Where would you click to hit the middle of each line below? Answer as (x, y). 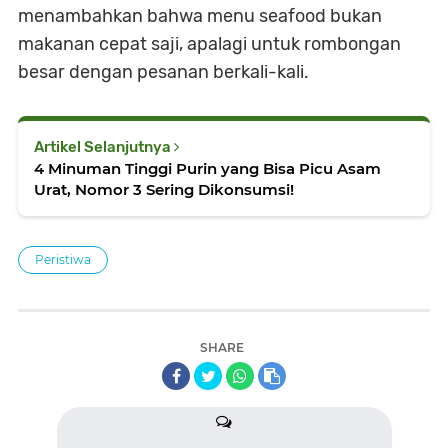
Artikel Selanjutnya (104, 147)
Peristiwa (63, 260)
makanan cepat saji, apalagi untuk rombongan (209, 44)
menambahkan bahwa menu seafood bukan (200, 16)
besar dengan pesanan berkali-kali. (163, 72)
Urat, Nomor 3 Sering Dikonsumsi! (164, 190)
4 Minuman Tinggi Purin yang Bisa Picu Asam (207, 169)
